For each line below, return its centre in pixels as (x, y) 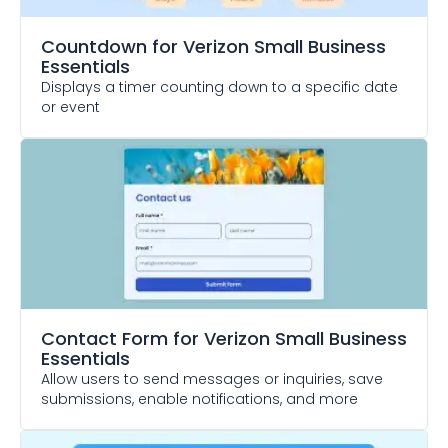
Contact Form (104, 338)
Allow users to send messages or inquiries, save (212, 379)
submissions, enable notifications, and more (199, 399)
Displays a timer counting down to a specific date (219, 87)
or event (70, 107)
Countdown (94, 46)
